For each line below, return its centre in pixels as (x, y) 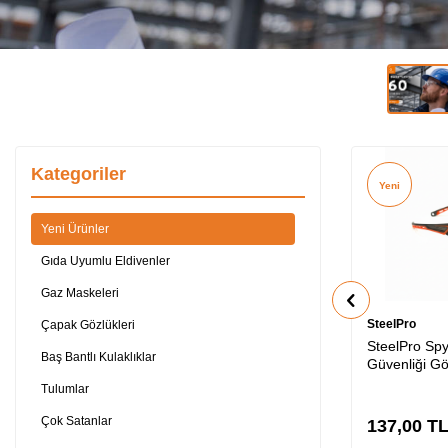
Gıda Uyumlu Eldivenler (105, 261)
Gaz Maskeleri (80, 293)
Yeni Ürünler (75, 229)
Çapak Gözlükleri (88, 325)
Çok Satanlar (76, 421)
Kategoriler (78, 174)
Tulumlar (65, 389)
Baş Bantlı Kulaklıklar (98, 357)
